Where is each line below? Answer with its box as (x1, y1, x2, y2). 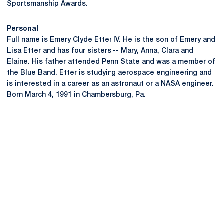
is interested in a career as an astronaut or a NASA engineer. (7, 81, 214, 87)
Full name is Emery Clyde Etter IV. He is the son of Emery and (7, 37, 215, 43)
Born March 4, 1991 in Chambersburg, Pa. (7, 92, 146, 98)
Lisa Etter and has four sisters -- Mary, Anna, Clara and (7, 48, 193, 54)
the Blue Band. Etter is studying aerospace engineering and (7, 70, 212, 76)
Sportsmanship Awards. (7, 1, 88, 7)
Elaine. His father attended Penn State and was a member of (7, 59, 215, 65)
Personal (7, 26, 38, 32)
